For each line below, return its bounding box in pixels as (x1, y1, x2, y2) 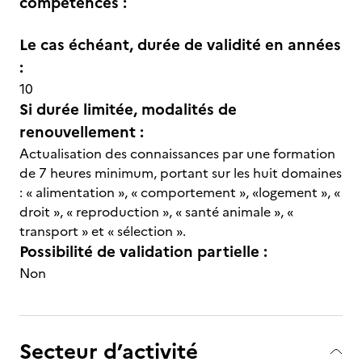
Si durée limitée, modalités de (19, 98, 237, 121)
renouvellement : (19, 120, 144, 144)
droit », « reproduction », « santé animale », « (19, 202, 293, 221)
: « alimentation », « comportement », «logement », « (19, 183, 340, 202)
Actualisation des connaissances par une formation (19, 144, 335, 163)
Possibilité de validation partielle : (19, 240, 267, 263)
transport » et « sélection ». (19, 221, 186, 241)
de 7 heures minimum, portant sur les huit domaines (19, 163, 342, 183)
